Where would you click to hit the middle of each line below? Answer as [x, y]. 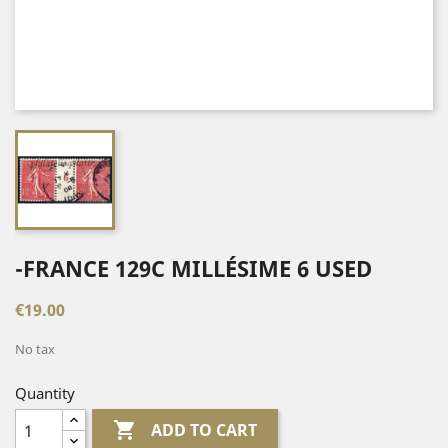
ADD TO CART [204, 430]
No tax [35, 349]
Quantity [45, 393]
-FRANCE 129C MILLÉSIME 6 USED [193, 268]
